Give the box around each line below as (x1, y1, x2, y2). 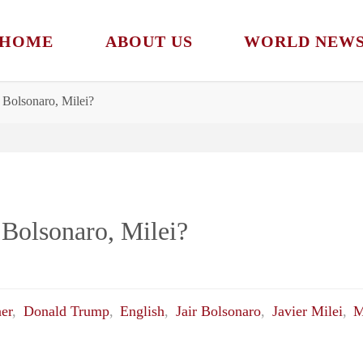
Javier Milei (271, 303, 343, 320)
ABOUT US (105, 32, 193, 50)
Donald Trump (23, 303, 109, 320)
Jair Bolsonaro (175, 303, 261, 320)
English (120, 303, 165, 320)
